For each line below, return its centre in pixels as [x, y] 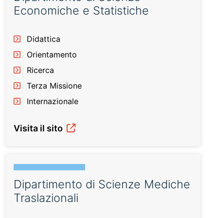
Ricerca [40, 70]
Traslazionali [46, 198]
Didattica [44, 39]
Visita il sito [39, 128]
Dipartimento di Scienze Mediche [102, 184]
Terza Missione [54, 86]
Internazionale [53, 101]
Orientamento [52, 54]
